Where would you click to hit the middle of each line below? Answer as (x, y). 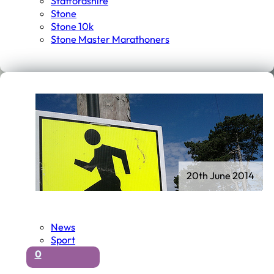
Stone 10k (72, 27)
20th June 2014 (221, 176)
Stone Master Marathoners (110, 39)
